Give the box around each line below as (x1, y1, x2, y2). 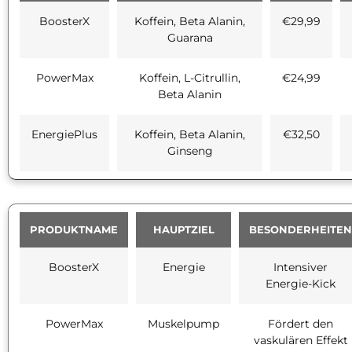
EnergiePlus (31, 126, 97, 141)
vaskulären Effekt (253, 332, 348, 347)
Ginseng (167, 143, 213, 158)
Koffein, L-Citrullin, (139, 70, 240, 85)
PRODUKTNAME (30, 222, 118, 236)
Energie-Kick (266, 276, 335, 291)
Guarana (167, 30, 213, 45)
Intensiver (273, 259, 328, 274)
